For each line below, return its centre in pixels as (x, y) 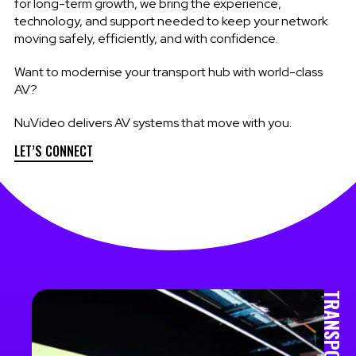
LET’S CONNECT (53, 151)
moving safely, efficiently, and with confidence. (146, 38)
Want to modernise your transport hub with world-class (168, 72)
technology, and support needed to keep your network (171, 21)
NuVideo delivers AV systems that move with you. (153, 122)
